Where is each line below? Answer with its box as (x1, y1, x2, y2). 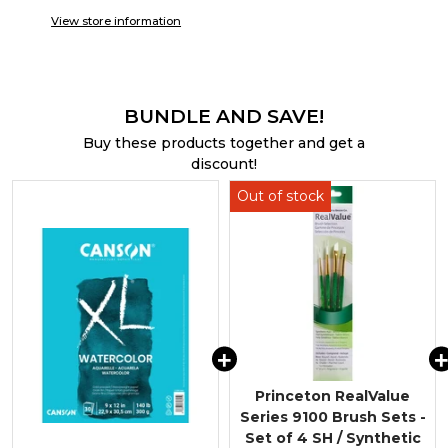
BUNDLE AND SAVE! (124, 105, 324, 129)
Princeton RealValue (255, 386, 410, 405)
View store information (51, 13, 182, 28)
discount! (191, 154, 257, 173)
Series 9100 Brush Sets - (239, 407, 426, 426)
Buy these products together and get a (83, 133, 365, 152)
